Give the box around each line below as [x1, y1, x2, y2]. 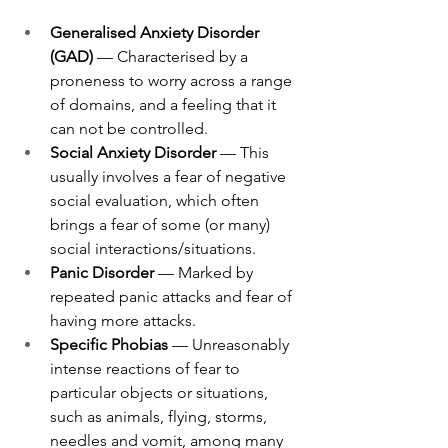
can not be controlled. [50, 119, 208, 138]
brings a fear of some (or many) [50, 215, 274, 234]
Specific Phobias [50, 335, 172, 354]
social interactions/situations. [50, 239, 260, 258]
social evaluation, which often [50, 191, 263, 210]
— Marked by [158, 263, 257, 282]
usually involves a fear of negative [50, 167, 290, 186]
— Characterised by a [93, 47, 252, 66]
